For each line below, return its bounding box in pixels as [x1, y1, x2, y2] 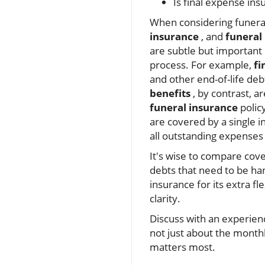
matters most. [150, 240, 215, 254]
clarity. [150, 192, 180, 206]
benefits [150, 86, 190, 101]
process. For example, [150, 58, 254, 72]
